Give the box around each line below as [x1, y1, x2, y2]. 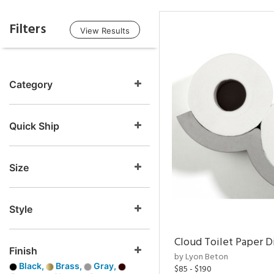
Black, [17, 261, 46, 271]
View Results [80, 26, 130, 35]
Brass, [54, 261, 84, 271]
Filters [9, 18, 46, 40]
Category [9, 78, 53, 91]
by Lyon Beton [174, 250, 228, 264]
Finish [9, 245, 37, 257]
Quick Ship [9, 120, 59, 132]
